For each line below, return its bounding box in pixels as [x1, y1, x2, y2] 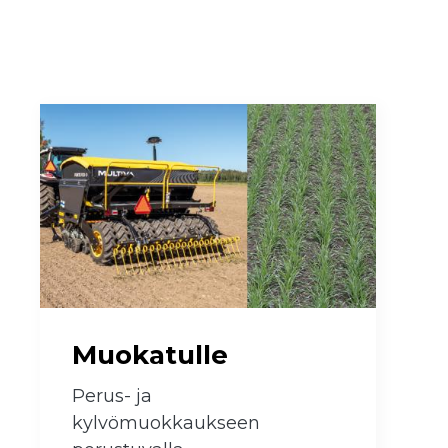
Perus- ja [72, 385, 152, 408]
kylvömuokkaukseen [72, 412, 260, 435]
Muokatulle [72, 339, 228, 372]
